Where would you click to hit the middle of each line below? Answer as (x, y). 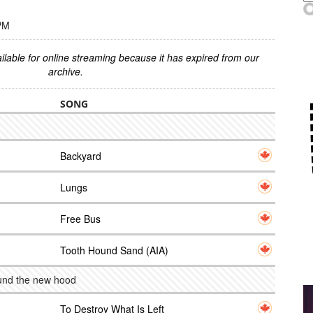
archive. (66, 71)
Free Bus (80, 219)
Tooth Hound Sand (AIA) (114, 250)
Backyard (81, 156)
